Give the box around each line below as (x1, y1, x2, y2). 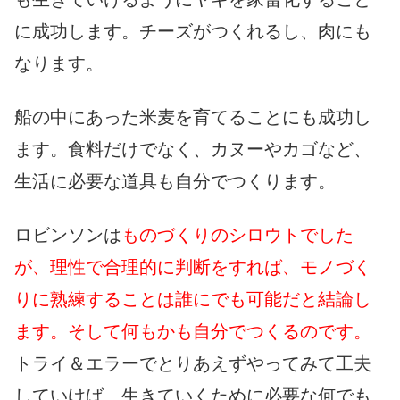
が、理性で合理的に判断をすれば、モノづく (14, 256, 371, 277)
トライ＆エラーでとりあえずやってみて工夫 (14, 353, 371, 373)
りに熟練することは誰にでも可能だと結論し (14, 288, 371, 309)
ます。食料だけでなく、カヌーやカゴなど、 (14, 138, 371, 159)
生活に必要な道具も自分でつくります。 (14, 171, 336, 191)
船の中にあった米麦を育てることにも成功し (14, 106, 371, 127)
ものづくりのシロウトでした (121, 224, 354, 245)
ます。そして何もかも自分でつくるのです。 (14, 321, 371, 341)
